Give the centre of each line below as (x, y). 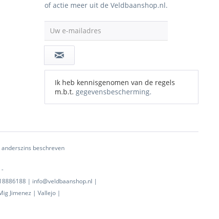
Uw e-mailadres (76, 31)
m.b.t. (65, 92)
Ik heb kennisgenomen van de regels (115, 82)
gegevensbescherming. (114, 92)
